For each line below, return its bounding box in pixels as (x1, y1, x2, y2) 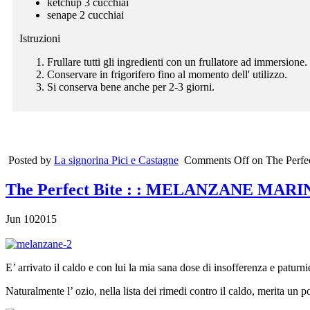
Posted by (8, 154, 54, 166)
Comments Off (184, 154, 249, 166)
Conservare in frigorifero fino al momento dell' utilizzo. (47, 68, 287, 80)
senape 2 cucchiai (47, 8, 124, 21)
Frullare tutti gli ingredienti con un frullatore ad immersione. (47, 55, 307, 68)
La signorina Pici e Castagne (54, 154, 179, 166)
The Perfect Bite (6, 180, 127, 199)
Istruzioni (19, 32, 60, 44)
